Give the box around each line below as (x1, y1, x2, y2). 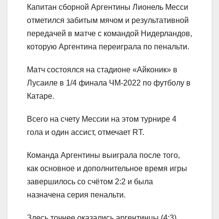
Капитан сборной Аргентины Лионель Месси (27, 2, 188, 11)
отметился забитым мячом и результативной (27, 16, 189, 24)
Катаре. (27, 91, 54, 100)
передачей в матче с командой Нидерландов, (27, 29, 192, 38)
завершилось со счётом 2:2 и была (27, 177, 153, 186)
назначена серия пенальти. (27, 190, 126, 199)
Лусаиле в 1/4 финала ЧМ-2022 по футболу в (27, 78, 191, 87)
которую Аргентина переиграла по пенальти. (27, 42, 189, 51)
